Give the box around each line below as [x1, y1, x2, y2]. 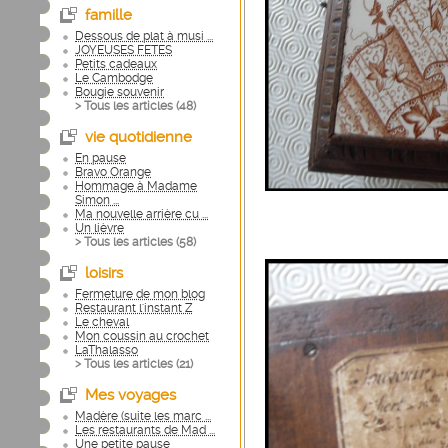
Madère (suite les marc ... [75, 409, 211, 423]
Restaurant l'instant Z [75, 301, 192, 315]
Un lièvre [75, 221, 124, 235]
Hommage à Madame [75, 179, 197, 193]
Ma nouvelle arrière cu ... [75, 207, 208, 221]
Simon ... [75, 193, 119, 207]
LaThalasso [75, 343, 138, 357]
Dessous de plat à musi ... [75, 29, 213, 43]
